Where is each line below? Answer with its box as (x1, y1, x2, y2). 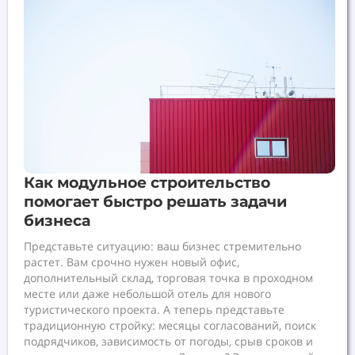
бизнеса (24, 211, 90, 230)
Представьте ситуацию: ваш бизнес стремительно (24, 238, 301, 254)
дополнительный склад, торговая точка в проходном (24, 269, 313, 285)
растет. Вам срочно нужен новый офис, (24, 254, 239, 269)
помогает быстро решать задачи (24, 192, 287, 211)
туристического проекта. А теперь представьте (24, 301, 284, 317)
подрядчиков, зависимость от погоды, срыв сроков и (24, 333, 313, 349)
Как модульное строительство (24, 173, 270, 192)
